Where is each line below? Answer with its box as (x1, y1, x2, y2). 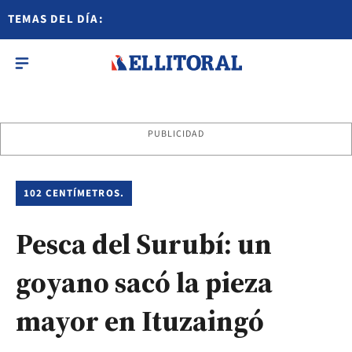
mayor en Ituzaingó (16, 302, 264, 340)
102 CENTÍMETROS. (24, 186, 124, 200)
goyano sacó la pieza (16, 263, 273, 302)
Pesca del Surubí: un (16, 225, 272, 263)
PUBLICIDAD (147, 127, 205, 141)
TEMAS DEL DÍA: (8, 11, 104, 27)
